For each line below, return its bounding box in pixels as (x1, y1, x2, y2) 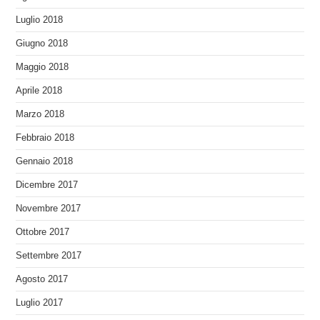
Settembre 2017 (16, 250, 82, 261)
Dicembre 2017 (16, 179, 79, 190)
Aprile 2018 (16, 85, 63, 96)
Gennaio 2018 (16, 156, 74, 166)
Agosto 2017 (16, 274, 69, 284)
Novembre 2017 (16, 203, 81, 214)
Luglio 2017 (16, 297, 64, 308)
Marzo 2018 (16, 109, 65, 119)
